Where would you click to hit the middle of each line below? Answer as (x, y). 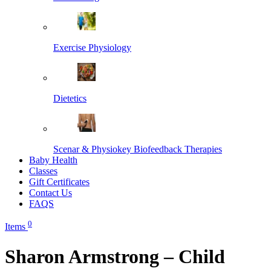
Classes (43, 171)
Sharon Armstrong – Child (115, 256)
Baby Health (53, 160)
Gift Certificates (59, 182)
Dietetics (70, 98)
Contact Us (51, 193)
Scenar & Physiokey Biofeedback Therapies (138, 149)
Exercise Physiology (92, 47)
